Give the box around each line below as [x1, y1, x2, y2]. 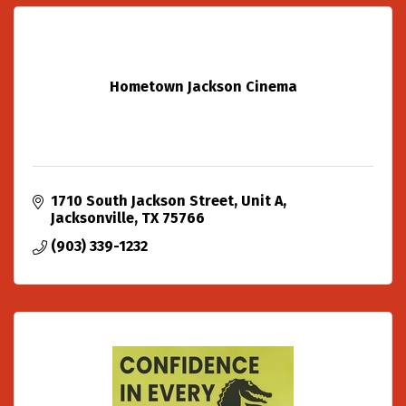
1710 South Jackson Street [51, 191, 234, 209]
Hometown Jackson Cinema [109, 77, 297, 95]
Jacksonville [51, 208, 134, 227]
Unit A [241, 191, 283, 209]
